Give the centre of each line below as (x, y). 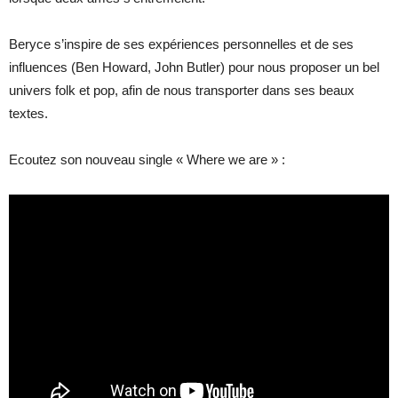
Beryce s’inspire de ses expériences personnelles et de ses (181, 44)
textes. (28, 113)
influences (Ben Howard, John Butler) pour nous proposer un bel (194, 67)
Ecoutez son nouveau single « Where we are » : (147, 159)
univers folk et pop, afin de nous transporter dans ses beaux (182, 90)
